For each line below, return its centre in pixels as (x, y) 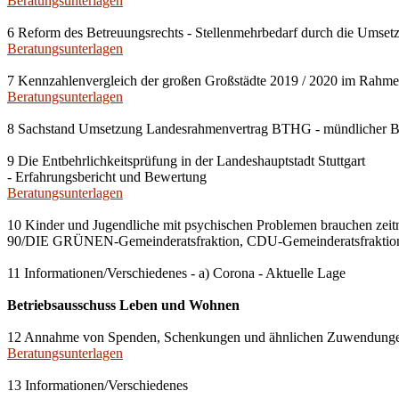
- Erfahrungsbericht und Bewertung (107, 177)
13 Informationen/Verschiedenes (98, 385)
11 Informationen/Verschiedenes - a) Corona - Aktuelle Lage (176, 273)
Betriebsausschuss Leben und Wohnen (123, 305)
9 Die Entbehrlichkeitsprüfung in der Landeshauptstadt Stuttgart (186, 161)
